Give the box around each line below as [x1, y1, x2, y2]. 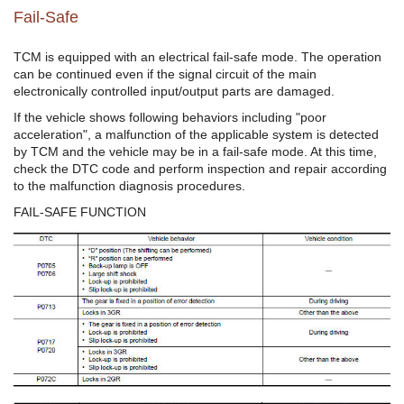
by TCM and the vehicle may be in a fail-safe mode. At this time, [14, 144, 377, 160]
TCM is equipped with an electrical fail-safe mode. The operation [14, 50, 381, 65]
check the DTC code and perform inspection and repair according [14, 161, 387, 177]
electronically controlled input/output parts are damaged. [14, 84, 335, 99]
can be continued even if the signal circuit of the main [14, 67, 317, 82]
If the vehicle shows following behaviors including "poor [14, 110, 326, 125]
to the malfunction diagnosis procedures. [14, 179, 245, 194]
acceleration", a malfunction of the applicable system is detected [14, 127, 379, 142]
